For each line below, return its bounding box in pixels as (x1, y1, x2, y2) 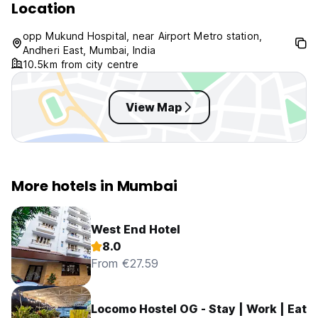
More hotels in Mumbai (11, 176, 177, 197)
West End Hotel (91, 222, 180, 237)
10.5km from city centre (23, 58, 139, 71)
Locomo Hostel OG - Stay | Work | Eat (91, 302, 307, 317)
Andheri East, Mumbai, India (23, 44, 155, 57)
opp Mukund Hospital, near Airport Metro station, (23, 30, 262, 43)
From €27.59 (91, 256, 158, 271)
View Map (125, 100, 182, 115)
